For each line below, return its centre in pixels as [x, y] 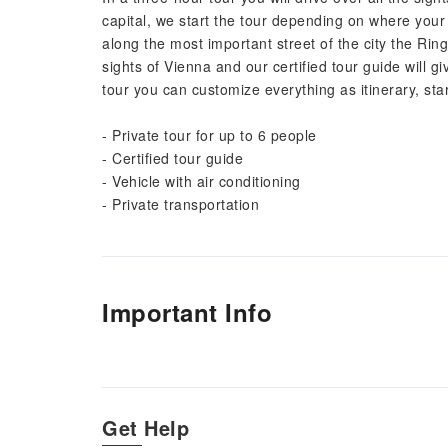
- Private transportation [180, 204]
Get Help [145, 427]
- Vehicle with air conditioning [201, 181]
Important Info [187, 312]
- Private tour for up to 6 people [209, 135]
